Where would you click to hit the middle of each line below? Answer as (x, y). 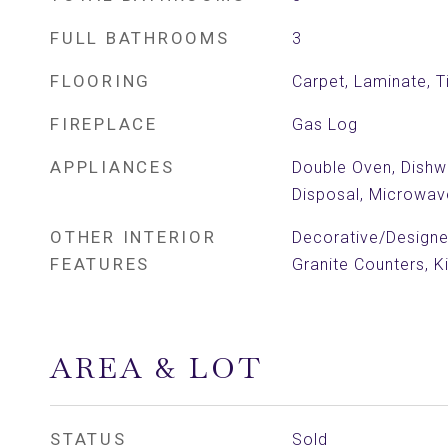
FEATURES (100, 264)
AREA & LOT (156, 368)
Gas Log (324, 124)
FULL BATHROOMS (140, 38)
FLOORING (100, 81)
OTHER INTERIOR (133, 237)
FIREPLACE (104, 124)
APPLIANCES (112, 167)
